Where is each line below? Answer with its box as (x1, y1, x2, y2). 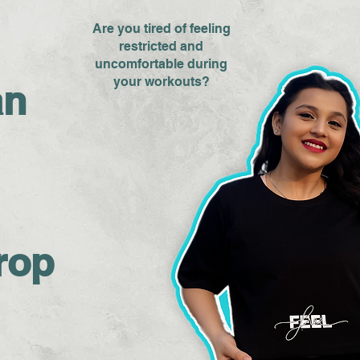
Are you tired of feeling (92, 21, 231, 37)
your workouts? (112, 74, 210, 90)
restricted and (119, 39, 203, 55)
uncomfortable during (95, 56, 227, 72)
